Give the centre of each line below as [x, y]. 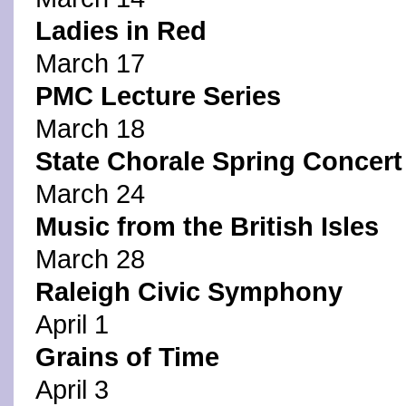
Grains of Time [127, 357]
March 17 [90, 63]
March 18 [90, 129]
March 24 [90, 194]
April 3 [72, 390]
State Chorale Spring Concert [219, 161]
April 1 [72, 324]
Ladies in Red [121, 31]
